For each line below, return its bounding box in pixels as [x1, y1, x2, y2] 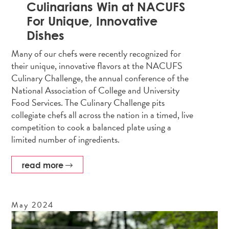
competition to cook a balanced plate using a [11, 120, 172, 134]
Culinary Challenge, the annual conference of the [11, 71, 189, 85]
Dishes [27, 27, 65, 42]
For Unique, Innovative [27, 13, 158, 28]
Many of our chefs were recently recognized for [11, 46, 181, 60]
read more [22, 159, 66, 170]
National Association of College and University [11, 83, 180, 97]
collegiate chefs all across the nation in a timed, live [11, 107, 194, 122]
